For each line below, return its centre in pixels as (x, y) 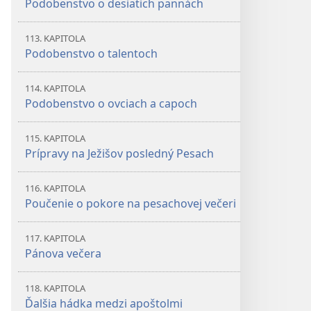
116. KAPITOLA (55, 188)
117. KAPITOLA (55, 238)
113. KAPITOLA (55, 38)
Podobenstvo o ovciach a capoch (111, 103)
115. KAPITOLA (55, 138)
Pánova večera (63, 253)
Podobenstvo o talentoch (91, 53)
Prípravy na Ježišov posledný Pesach (119, 153)
